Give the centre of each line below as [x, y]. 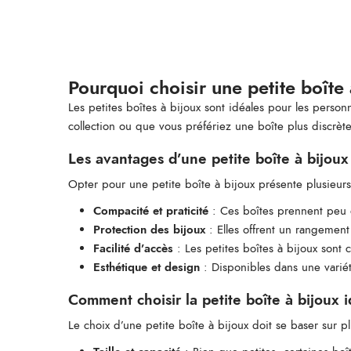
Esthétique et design [147, 267]
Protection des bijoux [149, 229]
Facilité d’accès [133, 248]
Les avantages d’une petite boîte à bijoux [208, 158]
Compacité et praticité [151, 210]
